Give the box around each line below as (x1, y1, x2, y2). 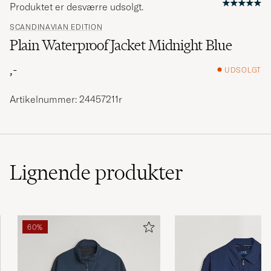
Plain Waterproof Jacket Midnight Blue (10, 36, 232, 54)
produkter (95, 160, 183, 186)
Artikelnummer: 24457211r (10, 93, 122, 106)
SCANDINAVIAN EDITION (10, 22, 103, 32)
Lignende (10, 160, 95, 186)
